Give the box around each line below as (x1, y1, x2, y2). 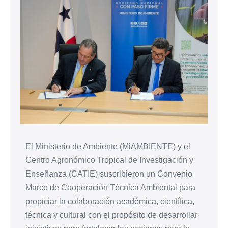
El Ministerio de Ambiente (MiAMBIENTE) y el (25, 142, 190, 151)
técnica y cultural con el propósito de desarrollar (25, 211, 197, 220)
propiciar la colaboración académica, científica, (25, 197, 194, 206)
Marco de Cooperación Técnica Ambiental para (25, 183, 195, 192)
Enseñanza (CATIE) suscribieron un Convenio (25, 169, 192, 179)
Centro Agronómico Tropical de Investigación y (25, 156, 193, 165)
